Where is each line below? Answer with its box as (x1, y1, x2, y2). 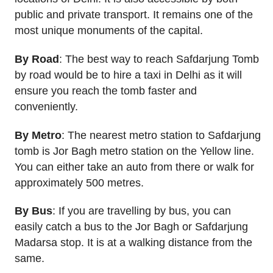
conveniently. (15, 100, 78, 113)
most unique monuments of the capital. (15, 24, 203, 37)
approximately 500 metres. (15, 176, 144, 189)
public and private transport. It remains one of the (15, 8, 253, 21)
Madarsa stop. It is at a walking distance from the (15, 236, 252, 249)
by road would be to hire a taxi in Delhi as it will (15, 68, 242, 81)
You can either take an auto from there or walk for (15, 160, 254, 173)
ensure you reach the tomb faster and (15, 84, 197, 97)
